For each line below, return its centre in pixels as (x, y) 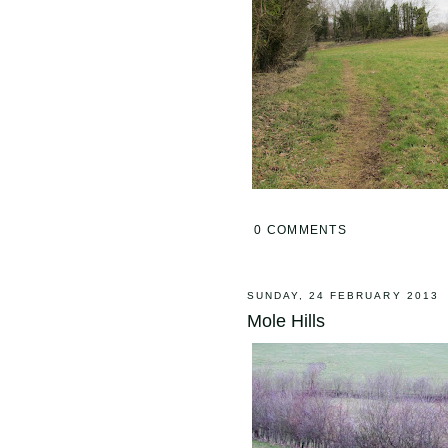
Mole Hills (286, 321)
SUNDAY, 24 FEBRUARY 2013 (343, 295)
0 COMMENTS (300, 230)
